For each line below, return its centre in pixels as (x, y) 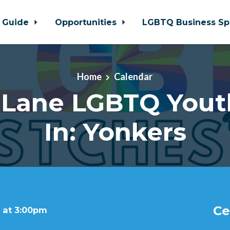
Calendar (133, 76)
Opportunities (87, 22)
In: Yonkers (115, 132)
